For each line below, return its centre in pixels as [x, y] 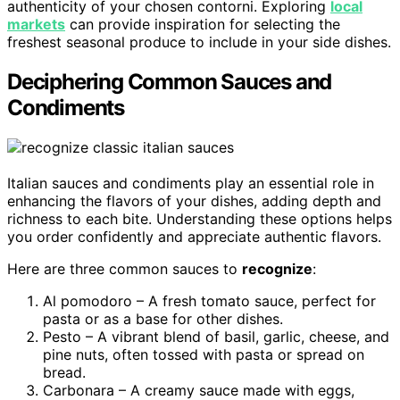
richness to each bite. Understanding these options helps [200, 218]
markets [36, 25]
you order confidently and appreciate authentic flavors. [194, 236]
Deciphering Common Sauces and [170, 82]
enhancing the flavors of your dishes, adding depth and [194, 200]
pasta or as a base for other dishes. [163, 318]
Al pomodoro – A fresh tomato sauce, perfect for [209, 300]
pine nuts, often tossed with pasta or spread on [204, 354]
